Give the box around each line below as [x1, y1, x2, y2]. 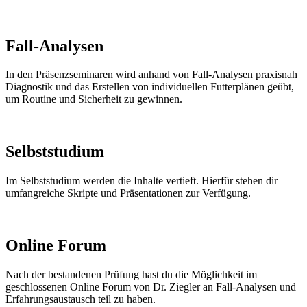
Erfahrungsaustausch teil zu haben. [5, 293, 156, 306]
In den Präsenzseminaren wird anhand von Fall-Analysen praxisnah [5, 69, 297, 81]
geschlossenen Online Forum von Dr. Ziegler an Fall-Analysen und [5, 281, 296, 293]
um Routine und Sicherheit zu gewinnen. [5, 93, 182, 106]
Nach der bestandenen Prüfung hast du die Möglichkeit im [5, 269, 257, 281]
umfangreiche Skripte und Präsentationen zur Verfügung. [5, 187, 251, 199]
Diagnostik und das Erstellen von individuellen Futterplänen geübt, [5, 81, 294, 93]
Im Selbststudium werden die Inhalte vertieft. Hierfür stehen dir [5, 175, 278, 187]
